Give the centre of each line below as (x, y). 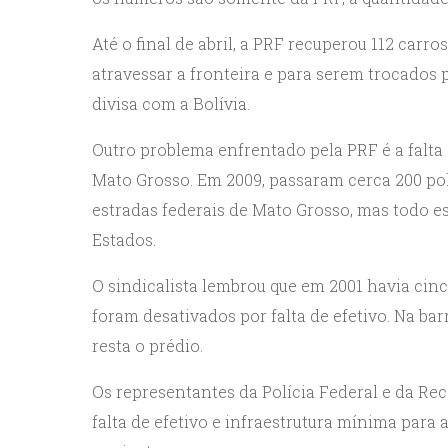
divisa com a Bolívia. (171, 104)
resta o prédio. (147, 346)
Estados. (124, 240)
